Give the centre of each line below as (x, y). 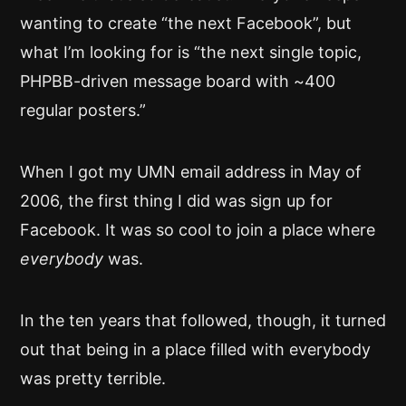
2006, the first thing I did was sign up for (176, 201)
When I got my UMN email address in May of (191, 172)
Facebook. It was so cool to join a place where (198, 230)
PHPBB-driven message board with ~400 (178, 81)
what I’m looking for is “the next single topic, (191, 52)
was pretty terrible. (93, 378)
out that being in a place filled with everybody (195, 349)
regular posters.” (83, 110)
